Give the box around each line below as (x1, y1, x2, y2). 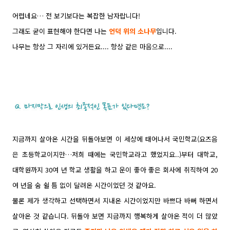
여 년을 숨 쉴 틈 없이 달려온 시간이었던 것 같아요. (12, 180, 156, 190)
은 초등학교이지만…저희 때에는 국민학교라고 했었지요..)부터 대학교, (12, 149, 218, 159)
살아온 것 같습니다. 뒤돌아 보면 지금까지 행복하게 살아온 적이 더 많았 (12, 210, 218, 221)
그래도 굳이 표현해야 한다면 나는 (12, 26, 109, 36)
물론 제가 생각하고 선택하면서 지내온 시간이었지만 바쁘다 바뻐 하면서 (12, 195, 218, 205)
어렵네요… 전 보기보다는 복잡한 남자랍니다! (12, 10, 140, 21)
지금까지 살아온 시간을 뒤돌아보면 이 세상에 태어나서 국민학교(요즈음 (12, 133, 218, 144)
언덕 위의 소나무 (109, 26, 156, 36)
